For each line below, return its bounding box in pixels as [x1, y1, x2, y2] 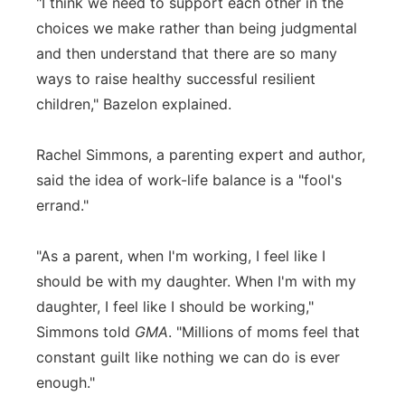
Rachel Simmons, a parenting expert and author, [36, 146, 365, 164]
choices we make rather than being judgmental [36, 19, 357, 37]
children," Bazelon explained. [36, 95, 231, 113]
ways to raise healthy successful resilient [36, 70, 316, 88]
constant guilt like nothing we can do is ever [36, 348, 340, 366]
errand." [36, 196, 89, 214]
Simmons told [36, 323, 135, 341]
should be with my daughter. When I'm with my [36, 272, 356, 290]
